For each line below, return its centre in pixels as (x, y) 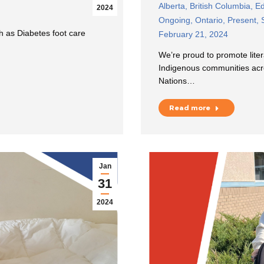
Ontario (209, 20)
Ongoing (174, 20)
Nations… (177, 80)
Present (242, 20)
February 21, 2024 (193, 34)
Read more (190, 108)
